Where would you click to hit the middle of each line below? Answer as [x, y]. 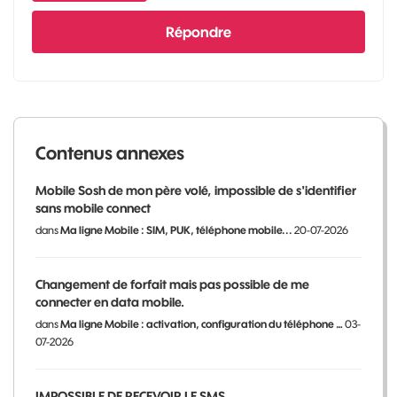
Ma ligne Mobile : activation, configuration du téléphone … [202, 323]
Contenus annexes [110, 152]
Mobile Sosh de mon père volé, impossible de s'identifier [196, 190]
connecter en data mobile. [110, 302]
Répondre [198, 31]
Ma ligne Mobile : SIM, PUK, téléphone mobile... [176, 230]
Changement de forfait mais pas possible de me [172, 284]
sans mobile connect [93, 208]
